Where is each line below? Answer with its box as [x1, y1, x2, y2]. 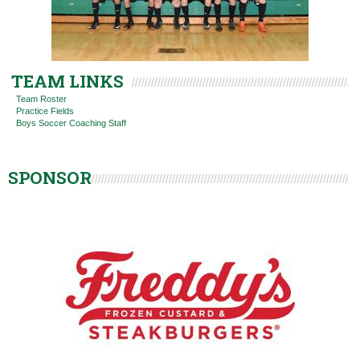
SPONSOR [8, 166, 92, 189]
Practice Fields [16, 106, 74, 116]
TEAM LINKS [11, 70, 124, 92]
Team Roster [16, 94, 67, 104]
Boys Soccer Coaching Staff [16, 118, 126, 128]
